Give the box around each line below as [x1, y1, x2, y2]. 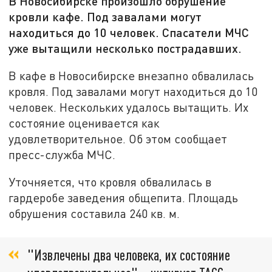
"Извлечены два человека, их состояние [27, 245, 230, 263]
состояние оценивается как [8, 115, 160, 130]
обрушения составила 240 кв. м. [8, 206, 180, 221]
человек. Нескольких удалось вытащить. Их [8, 100, 249, 114]
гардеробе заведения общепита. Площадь [8, 191, 239, 205]
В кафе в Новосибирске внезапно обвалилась [8, 68, 254, 83]
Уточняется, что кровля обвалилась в [8, 175, 212, 189]
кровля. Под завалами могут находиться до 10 [8, 84, 258, 98]
